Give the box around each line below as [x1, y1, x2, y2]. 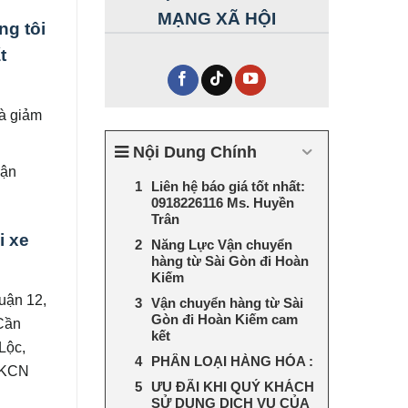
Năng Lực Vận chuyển [150, 236, 292, 252]
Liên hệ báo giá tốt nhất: [150, 178, 305, 194]
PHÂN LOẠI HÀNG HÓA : [150, 352, 313, 369]
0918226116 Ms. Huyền [150, 194, 294, 210]
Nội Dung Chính [132, 142, 257, 161]
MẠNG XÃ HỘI [157, 8, 276, 28]
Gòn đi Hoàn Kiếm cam [150, 311, 298, 327]
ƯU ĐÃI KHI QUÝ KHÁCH [150, 378, 314, 394]
